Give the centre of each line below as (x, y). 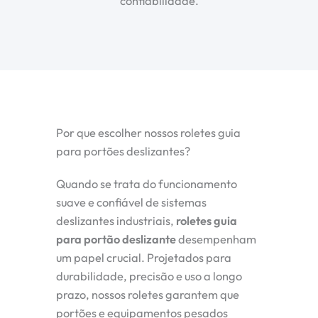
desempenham (216, 239)
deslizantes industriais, (116, 220)
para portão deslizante (116, 239)
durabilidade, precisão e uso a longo (149, 276)
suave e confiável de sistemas (131, 202)
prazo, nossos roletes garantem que (148, 294)
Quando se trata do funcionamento (147, 183)
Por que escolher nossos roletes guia (148, 132)
